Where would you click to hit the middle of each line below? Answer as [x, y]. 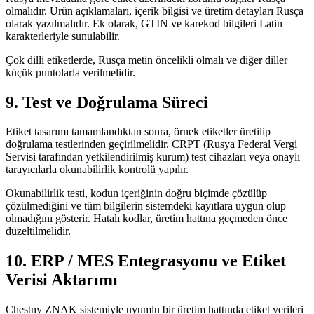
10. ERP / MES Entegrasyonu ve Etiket [146, 261]
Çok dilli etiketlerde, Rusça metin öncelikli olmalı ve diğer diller [146, 60]
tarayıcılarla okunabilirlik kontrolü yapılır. [97, 170]
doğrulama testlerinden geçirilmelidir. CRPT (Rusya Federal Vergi [151, 144]
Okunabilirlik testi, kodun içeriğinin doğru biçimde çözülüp [136, 193]
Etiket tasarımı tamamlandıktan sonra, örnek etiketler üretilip [138, 132]
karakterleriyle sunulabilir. [63, 36]
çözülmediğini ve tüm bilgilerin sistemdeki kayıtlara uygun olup [146, 206]
